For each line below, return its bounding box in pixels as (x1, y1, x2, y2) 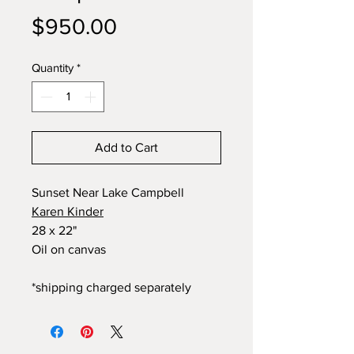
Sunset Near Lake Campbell (32, 185, 184, 199)
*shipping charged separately (32, 280, 191, 294)
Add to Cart (95, 140, 158, 154)
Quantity (32, 61, 73, 74)
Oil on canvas (32, 242, 106, 256)
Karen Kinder (32, 204, 104, 218)
